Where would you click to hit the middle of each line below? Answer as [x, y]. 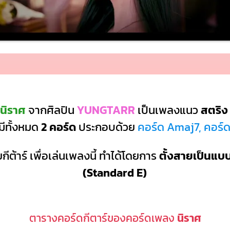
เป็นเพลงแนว [166, 110]
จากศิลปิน [51, 110]
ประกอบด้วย [107, 127]
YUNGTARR [106, 110]
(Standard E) [115, 172]
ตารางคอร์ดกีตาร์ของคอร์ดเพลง [103, 218]
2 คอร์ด [58, 127]
